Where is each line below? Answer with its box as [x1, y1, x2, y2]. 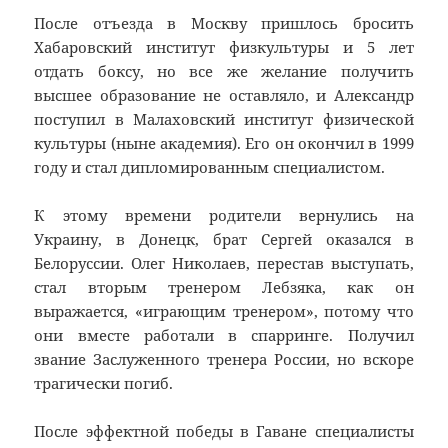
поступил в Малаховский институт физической [34, 109, 414, 130]
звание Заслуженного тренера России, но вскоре [34, 349, 414, 370]
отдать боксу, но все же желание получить [34, 61, 414, 82]
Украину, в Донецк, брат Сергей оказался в [34, 229, 414, 250]
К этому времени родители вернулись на [34, 205, 414, 226]
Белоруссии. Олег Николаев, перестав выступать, [34, 253, 414, 274]
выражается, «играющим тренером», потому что [34, 301, 414, 322]
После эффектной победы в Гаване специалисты [34, 421, 414, 442]
